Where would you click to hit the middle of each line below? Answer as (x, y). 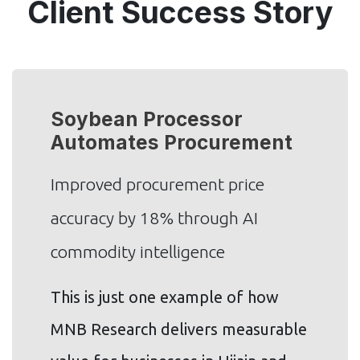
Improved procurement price (157, 184)
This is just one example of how (165, 297)
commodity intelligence (138, 251)
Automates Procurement (172, 142)
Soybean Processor (147, 119)
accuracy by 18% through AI (154, 217)
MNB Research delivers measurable (179, 329)
